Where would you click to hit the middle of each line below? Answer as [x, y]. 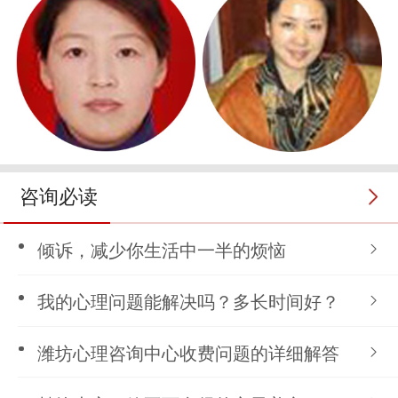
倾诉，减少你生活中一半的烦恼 [162, 251]
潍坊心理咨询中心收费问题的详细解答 [188, 354]
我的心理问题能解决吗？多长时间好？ [188, 302]
